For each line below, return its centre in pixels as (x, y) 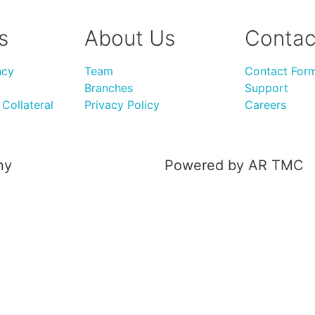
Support (266, 88)
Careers (265, 104)
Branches (109, 88)
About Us (130, 38)
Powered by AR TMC (234, 166)
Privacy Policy (122, 104)
